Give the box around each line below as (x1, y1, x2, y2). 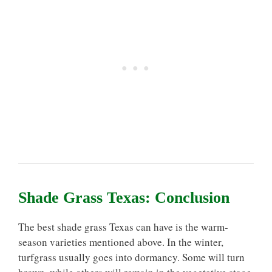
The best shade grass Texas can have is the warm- (18, 220, 228, 234)
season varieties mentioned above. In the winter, (18, 235, 223, 249)
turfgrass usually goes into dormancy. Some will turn (18, 250, 245, 264)
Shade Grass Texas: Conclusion (18, 189, 229, 206)
